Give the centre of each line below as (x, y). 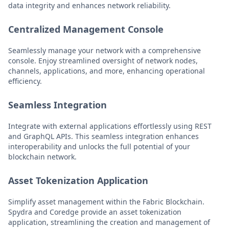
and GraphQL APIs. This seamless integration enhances (104, 136)
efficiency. (25, 81)
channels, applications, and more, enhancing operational (107, 71)
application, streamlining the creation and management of (109, 222)
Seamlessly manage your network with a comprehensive (105, 50)
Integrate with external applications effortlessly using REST (110, 126)
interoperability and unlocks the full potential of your (99, 146)
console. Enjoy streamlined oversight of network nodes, (103, 61)
